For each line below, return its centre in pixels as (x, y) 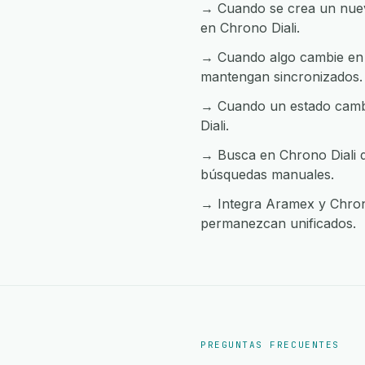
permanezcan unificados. (278, 223)
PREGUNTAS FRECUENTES (270, 345)
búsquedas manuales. (267, 174)
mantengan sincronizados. (281, 77)
